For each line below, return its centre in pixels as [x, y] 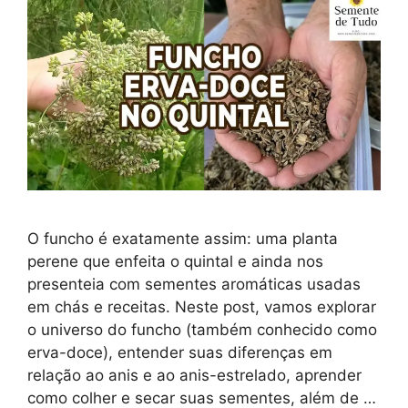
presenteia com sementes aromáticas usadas [194, 284]
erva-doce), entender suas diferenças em [180, 352]
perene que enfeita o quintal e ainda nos [175, 261]
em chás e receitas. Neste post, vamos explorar [202, 306]
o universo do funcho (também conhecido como [202, 329]
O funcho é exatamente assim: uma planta [183, 238]
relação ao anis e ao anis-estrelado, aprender [194, 375]
